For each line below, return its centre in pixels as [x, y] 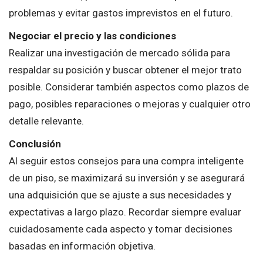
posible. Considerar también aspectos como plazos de [129, 87]
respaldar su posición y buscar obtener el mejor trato [125, 70]
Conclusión [35, 144]
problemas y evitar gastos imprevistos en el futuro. [121, 13]
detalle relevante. [46, 121]
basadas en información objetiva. [82, 246]
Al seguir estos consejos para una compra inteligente [126, 161]
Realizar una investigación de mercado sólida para [119, 53]
